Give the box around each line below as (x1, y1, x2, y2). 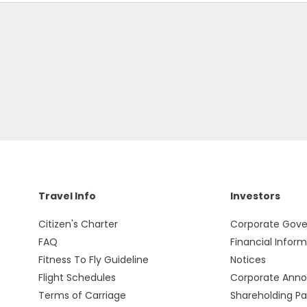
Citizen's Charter (38, 217, 118, 231)
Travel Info (38, 189, 96, 203)
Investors (230, 189, 280, 203)
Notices (230, 253, 266, 267)
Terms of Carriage (38, 288, 126, 302)
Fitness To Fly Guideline (38, 253, 149, 267)
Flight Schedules (38, 271, 116, 284)
